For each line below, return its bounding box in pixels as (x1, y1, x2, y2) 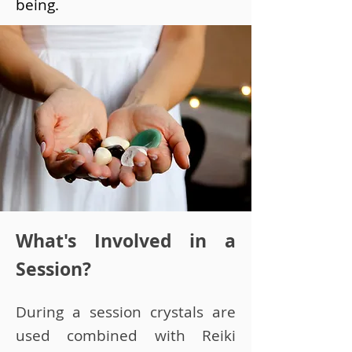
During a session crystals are (16, 302, 236, 322)
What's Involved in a (16, 228, 236, 253)
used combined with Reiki (16, 325, 236, 346)
